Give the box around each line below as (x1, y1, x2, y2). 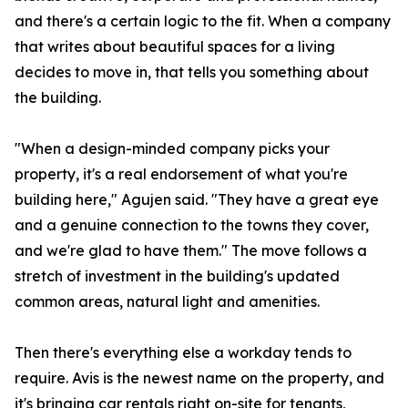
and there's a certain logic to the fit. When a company (15, 12, 391, 31)
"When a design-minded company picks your (15, 139, 330, 158)
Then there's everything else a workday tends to (15, 343, 352, 362)
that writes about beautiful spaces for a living (15, 37, 335, 56)
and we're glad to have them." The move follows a (15, 241, 367, 260)
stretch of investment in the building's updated (15, 267, 340, 286)
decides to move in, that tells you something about (15, 63, 369, 82)
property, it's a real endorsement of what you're (15, 165, 348, 184)
